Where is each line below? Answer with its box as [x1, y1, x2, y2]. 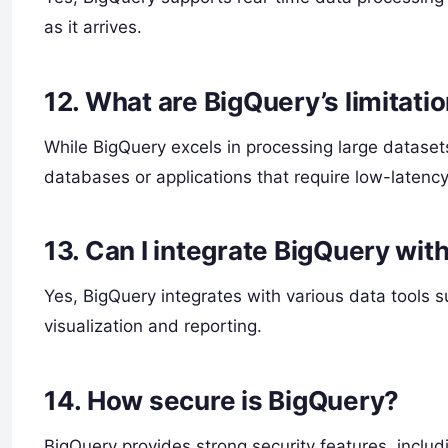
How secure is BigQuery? [86, 384, 399, 416]
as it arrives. [44, 16, 142, 37]
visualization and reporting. [44, 316, 262, 337]
